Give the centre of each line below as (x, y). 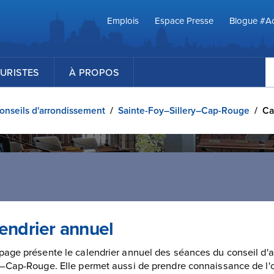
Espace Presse (184, 20)
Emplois (123, 20)
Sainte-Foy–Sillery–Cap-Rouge (184, 110)
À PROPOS (94, 72)
